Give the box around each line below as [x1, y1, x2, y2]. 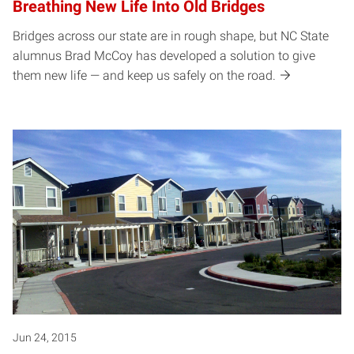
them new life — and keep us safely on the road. [13, 68, 276, 84]
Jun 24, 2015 [13, 331, 77, 345]
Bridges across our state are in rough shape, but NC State [13, 28, 329, 44]
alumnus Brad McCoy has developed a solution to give [13, 48, 315, 64]
